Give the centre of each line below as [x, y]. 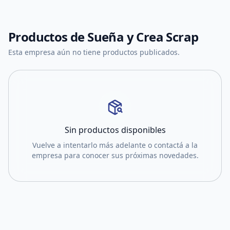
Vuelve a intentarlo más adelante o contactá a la [115, 145]
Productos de [48, 37]
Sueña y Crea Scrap [143, 37]
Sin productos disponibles [115, 130]
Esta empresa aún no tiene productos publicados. [94, 52]
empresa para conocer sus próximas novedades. [115, 155]
